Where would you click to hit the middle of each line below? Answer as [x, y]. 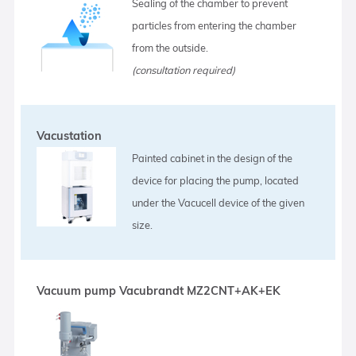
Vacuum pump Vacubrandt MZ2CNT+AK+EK [159, 290]
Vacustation [70, 135]
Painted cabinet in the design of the [213, 158]
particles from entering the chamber [215, 25]
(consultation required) [184, 70]
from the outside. [170, 47]
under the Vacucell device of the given [219, 202]
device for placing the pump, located [216, 180]
